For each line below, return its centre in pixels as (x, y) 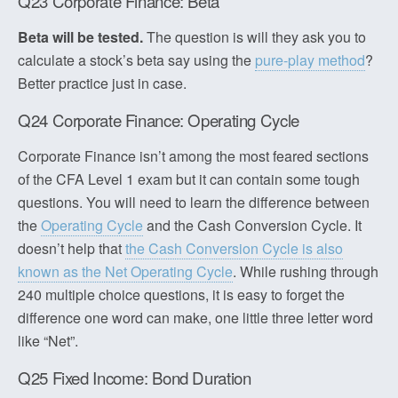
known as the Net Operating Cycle (125, 271)
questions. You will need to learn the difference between (194, 202)
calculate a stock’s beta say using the (136, 60)
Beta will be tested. (80, 37)
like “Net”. (48, 341)
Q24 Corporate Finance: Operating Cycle (159, 120)
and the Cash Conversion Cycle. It (252, 225)
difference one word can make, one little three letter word (195, 318)
